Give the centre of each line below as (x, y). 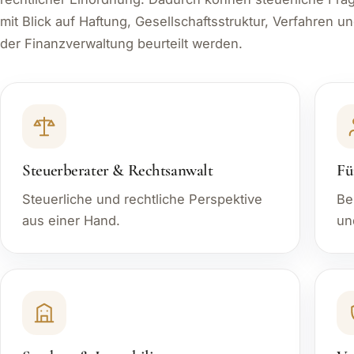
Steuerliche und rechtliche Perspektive (143, 200)
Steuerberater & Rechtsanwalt (118, 171)
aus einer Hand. (72, 221)
